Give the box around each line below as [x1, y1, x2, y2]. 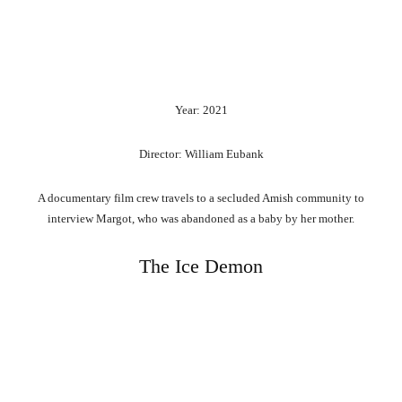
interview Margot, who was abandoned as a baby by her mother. [48, 212, 354, 226]
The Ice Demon [139, 255, 263, 278]
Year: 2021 [174, 103, 228, 118]
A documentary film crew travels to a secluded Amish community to [38, 191, 364, 205]
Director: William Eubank [138, 147, 264, 162]
